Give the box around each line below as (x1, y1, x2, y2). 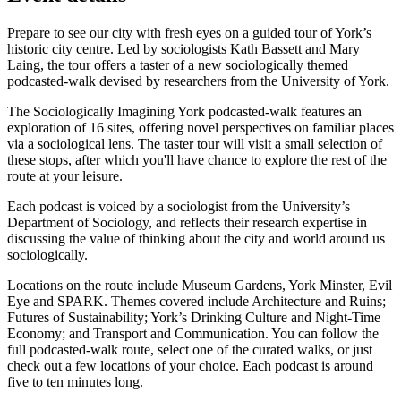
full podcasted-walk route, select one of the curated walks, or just (7, 341, 372, 357)
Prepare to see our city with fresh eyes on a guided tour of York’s (7, 24, 371, 40)
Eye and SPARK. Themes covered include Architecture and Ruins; (7, 293, 386, 309)
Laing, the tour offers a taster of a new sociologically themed (7, 56, 348, 73)
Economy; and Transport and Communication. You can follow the (7, 325, 379, 341)
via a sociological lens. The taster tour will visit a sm (7, 135, 301, 151)
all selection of (301, 135, 382, 151)
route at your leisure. (7, 167, 126, 183)
